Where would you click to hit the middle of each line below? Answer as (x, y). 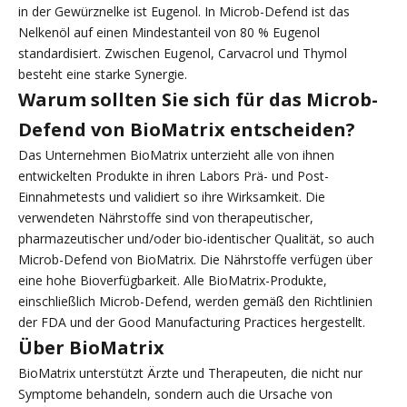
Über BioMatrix (91, 347)
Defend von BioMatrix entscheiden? (187, 129)
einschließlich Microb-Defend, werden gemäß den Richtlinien (195, 301)
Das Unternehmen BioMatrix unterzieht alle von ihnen (176, 154)
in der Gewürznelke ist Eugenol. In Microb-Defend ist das (184, 11)
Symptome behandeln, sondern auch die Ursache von (175, 393)
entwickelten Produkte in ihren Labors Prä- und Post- (174, 175)
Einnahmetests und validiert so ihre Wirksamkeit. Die (172, 196)
